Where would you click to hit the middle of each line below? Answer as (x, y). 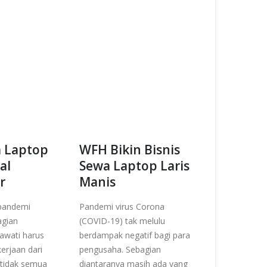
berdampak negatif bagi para (135, 235)
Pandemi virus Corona (122, 206)
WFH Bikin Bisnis (130, 149)
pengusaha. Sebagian (120, 249)
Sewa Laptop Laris (134, 165)
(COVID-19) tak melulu (122, 221)
